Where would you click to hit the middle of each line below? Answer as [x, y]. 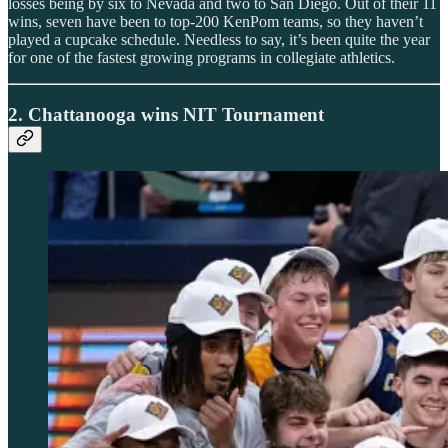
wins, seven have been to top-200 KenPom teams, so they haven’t [215, 21]
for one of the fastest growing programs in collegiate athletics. [201, 57]
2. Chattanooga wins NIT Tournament [166, 114]
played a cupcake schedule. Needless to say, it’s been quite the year [219, 39]
